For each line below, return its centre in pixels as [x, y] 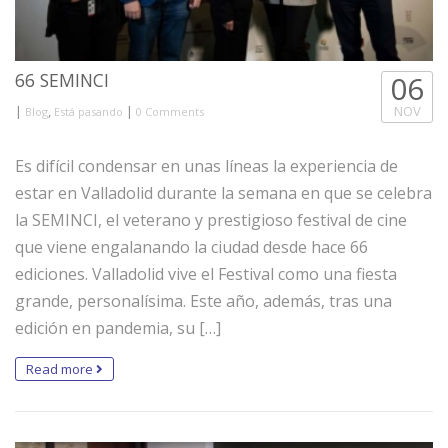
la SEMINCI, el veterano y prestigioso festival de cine [211, 220]
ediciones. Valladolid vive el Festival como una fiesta [206, 274]
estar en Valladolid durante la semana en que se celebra [223, 193]
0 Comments [170, 112]
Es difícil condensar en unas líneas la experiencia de [206, 166]
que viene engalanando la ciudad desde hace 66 [191, 247]
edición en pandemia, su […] [118, 328]
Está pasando [88, 112]
